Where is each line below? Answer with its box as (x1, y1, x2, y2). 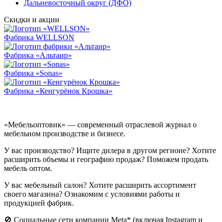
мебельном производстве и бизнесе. (4, 129, 125, 138)
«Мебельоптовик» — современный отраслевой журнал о (4, 120, 197, 129)
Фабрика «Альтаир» (4, 51, 72, 60)
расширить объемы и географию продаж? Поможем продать (4, 155, 208, 164)
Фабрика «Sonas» (4, 69, 62, 78)
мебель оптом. (4, 164, 52, 173)
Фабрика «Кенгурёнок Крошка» (4, 87, 112, 96)
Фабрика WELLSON (4, 33, 74, 42)
